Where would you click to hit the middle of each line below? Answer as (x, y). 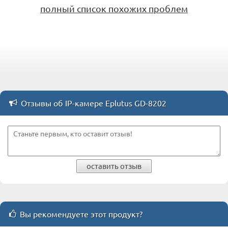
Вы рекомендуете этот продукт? (81, 214)
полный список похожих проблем (114, 9)
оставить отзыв (114, 166)
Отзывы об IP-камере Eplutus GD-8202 (94, 103)
